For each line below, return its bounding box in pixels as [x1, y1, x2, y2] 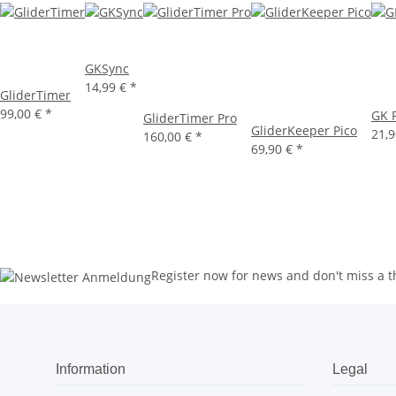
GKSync [85, 60, 129, 78]
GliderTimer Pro [143, 110, 237, 127]
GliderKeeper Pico [251, 122, 357, 140]
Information [56, 362, 126, 377]
